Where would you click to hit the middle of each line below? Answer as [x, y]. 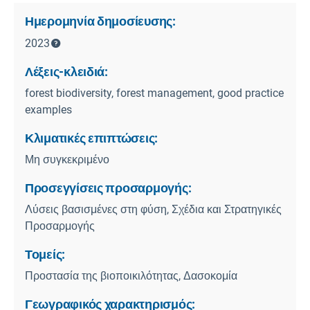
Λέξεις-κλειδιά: [66, 72]
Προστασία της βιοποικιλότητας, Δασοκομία [131, 276]
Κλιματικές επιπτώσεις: [92, 138]
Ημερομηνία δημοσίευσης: [100, 21]
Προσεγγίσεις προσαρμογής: [108, 188]
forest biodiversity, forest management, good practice [154, 93]
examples [48, 110]
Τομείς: [45, 255]
